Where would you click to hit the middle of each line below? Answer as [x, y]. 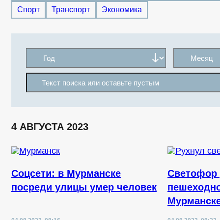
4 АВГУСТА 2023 [50, 127]
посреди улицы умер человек [84, 187]
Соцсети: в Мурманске [66, 173]
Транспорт [71, 10]
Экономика [122, 10]
